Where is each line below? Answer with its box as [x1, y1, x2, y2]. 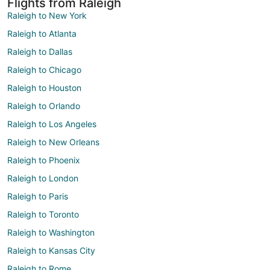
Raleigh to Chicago [7, 64, 81, 75]
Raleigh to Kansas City [7, 245, 95, 256]
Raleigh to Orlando [7, 101, 80, 111]
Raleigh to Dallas [7, 46, 72, 57]
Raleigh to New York [7, 10, 87, 21]
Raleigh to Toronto [7, 209, 79, 220]
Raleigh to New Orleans [7, 137, 99, 148]
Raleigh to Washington [7, 227, 95, 238]
